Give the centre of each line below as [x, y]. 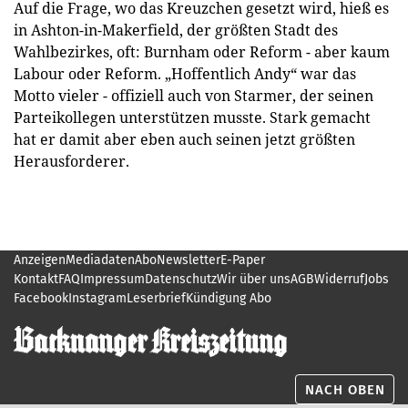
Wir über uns [254, 279]
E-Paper [243, 260]
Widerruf [339, 279]
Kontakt [36, 279]
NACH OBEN [345, 389]
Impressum [112, 279]
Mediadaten [100, 260]
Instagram [97, 298]
